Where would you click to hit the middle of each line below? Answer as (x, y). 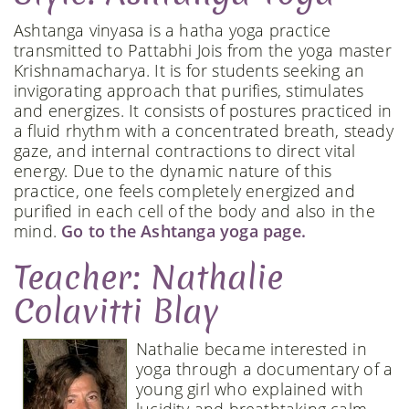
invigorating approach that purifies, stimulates (189, 90)
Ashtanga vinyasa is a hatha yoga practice (173, 30)
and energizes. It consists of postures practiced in (203, 110)
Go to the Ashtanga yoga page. (184, 231)
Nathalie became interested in (252, 348)
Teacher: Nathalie (148, 278)
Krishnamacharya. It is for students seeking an (189, 70)
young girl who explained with (250, 388)
